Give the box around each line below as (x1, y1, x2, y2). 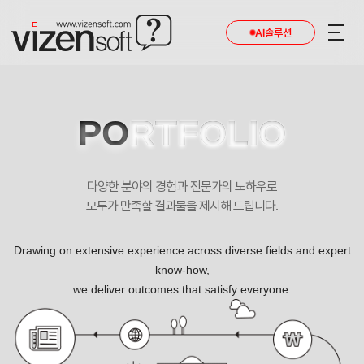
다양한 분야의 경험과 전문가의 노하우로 (87, 179, 277, 194)
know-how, (154, 263, 210, 276)
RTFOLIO (129, 113, 286, 153)
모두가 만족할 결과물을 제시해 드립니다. (85, 198, 279, 214)
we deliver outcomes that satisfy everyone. (72, 283, 292, 296)
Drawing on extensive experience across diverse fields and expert (13, 244, 351, 257)
